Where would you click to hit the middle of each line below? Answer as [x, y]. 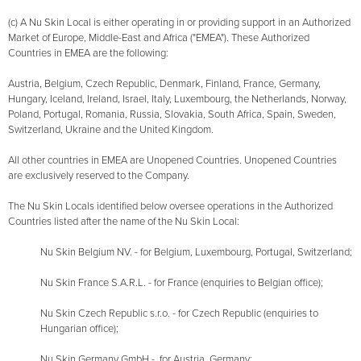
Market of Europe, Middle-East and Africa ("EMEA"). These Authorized [159, 38]
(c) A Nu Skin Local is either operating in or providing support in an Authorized [179, 23]
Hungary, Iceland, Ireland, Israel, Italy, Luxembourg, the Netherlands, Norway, [177, 100]
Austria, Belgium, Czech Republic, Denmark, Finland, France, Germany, [164, 84]
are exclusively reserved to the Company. [99, 176]
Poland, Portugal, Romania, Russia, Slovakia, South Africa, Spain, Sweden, [172, 115]
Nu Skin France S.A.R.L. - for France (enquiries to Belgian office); [182, 283]
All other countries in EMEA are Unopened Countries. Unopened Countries [172, 161]
